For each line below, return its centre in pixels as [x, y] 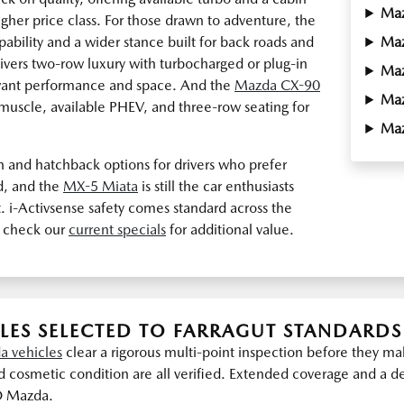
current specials [117, 230]
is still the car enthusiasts [216, 186]
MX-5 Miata [101, 186]
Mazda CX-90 [277, 85]
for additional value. [230, 230]
